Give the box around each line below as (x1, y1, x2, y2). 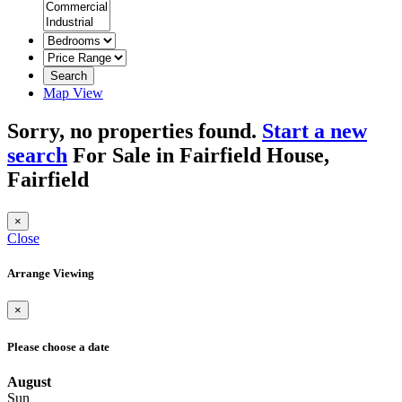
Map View (43, 85, 103, 100)
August (7, 373, 51, 389)
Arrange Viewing (7, 267, 94, 281)
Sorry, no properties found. (7, 118, 262, 143)
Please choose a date (7, 339, 109, 354)
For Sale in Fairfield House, (67, 143, 329, 167)
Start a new (262, 118, 367, 143)
